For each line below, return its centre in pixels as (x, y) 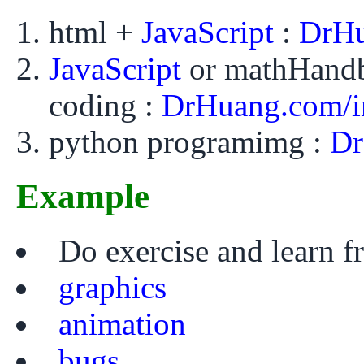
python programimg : (189, 142)
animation (123, 324)
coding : (105, 106)
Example (83, 197)
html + (95, 32)
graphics (113, 288)
